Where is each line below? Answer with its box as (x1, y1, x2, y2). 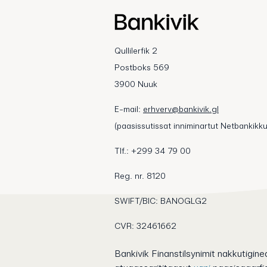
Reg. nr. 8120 (114, 171, 166, 181)
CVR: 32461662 (114, 221, 176, 231)
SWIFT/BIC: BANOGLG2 (114, 196, 207, 206)
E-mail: (114, 104, 143, 114)
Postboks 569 (114, 63, 169, 72)
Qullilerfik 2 (114, 46, 157, 55)
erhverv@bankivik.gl (143, 104, 219, 114)
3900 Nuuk (114, 79, 157, 89)
